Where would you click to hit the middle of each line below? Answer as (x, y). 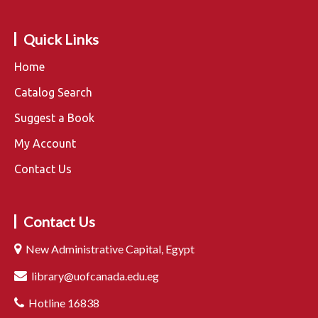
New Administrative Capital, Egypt (108, 248)
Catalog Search (53, 92)
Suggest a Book (54, 117)
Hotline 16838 (62, 302)
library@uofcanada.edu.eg (93, 275)
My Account (45, 143)
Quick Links (61, 39)
